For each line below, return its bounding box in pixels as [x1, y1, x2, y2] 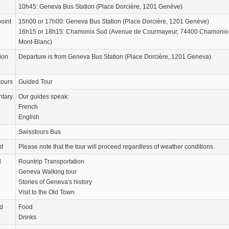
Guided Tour [18, 78, 53, 86]
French [18, 103, 38, 111]
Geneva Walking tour [18, 168, 77, 176]
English [18, 113, 39, 121]
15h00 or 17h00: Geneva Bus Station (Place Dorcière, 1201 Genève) [18, 18, 209, 26]
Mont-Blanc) [18, 38, 52, 46]
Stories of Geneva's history [18, 178, 92, 186]
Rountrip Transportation [18, 158, 84, 166]
